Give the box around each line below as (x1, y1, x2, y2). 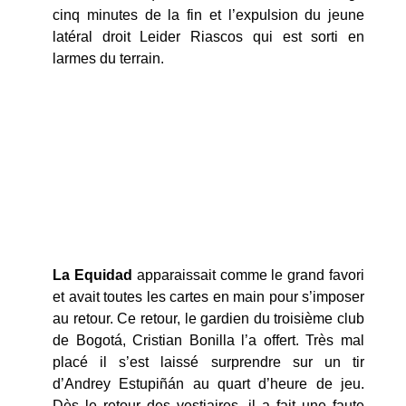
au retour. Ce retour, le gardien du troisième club (53, 310, 364, 326)
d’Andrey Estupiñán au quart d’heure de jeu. (53, 375, 364, 391)
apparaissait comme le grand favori (131, 266, 365, 283)
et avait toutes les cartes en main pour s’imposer (53, 288, 364, 304)
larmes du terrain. (53, 51, 164, 67)
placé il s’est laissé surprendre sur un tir (53, 353, 364, 370)
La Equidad (53, 266, 132, 283)
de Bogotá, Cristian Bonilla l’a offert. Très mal (53, 332, 364, 348)
